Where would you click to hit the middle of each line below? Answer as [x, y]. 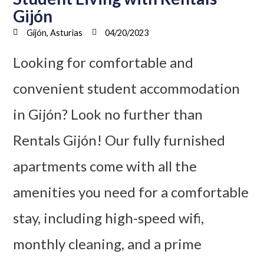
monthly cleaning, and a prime [108, 243]
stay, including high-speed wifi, [109, 217]
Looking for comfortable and [103, 62]
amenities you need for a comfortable [131, 192]
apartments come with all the [105, 166]
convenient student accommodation [127, 88]
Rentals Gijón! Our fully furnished [119, 140]
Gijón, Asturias [54, 32]
